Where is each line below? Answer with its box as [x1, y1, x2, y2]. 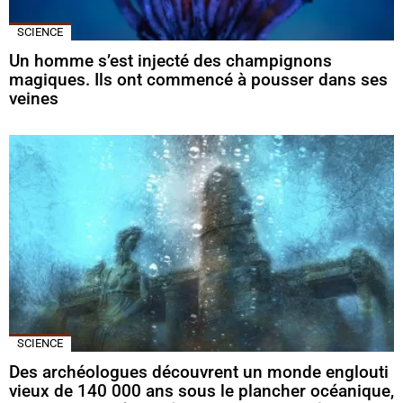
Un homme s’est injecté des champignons [9, 49, 332, 71]
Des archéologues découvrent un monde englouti [9, 361, 389, 382]
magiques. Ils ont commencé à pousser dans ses [9, 68, 388, 90]
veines [9, 87, 58, 109]
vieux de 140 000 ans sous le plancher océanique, [9, 380, 394, 401]
